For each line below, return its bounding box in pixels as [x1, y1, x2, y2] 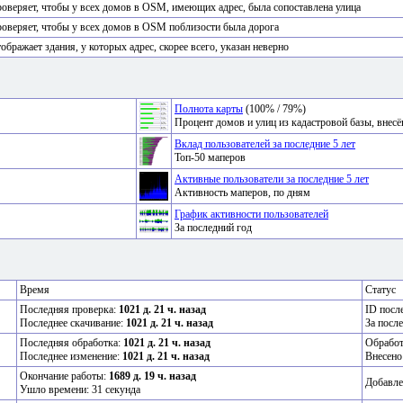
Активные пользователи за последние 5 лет [175, 173, 369, 186]
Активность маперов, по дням [175, 186, 310, 200]
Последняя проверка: [20, 303, 119, 317]
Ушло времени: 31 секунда [20, 383, 140, 397]
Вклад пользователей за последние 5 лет [175, 138, 355, 151]
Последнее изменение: [20, 350, 122, 363]
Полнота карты [175, 103, 243, 116]
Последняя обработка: [20, 336, 123, 350]
